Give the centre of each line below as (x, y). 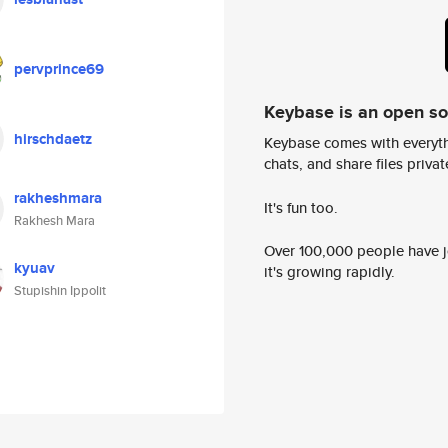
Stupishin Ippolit (60, 290)
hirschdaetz (53, 139)
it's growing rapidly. (329, 272)
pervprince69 (59, 69)
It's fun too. (301, 207)
